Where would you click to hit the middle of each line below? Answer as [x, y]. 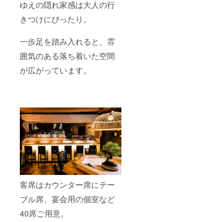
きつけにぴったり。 [55, 19]
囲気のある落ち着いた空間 [67, 55]
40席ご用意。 [44, 213]
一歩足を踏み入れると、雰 [67, 41]
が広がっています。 [55, 70]
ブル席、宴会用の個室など [67, 199]
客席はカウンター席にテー [67, 184]
